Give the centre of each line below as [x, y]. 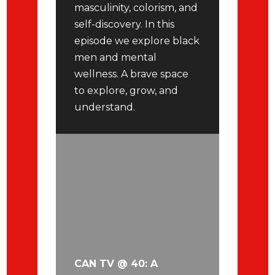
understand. [105, 107]
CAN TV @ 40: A [116, 263]
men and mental [116, 57]
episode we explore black [137, 41]
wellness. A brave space [132, 74]
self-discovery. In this [125, 24]
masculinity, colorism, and [136, 7]
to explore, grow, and [126, 90]
